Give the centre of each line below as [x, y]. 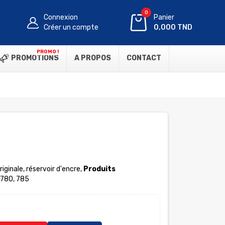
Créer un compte [71, 27]
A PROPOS [93, 58]
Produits [99, 169]
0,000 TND [173, 27]
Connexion [61, 17]
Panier [164, 17]
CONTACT [144, 58]
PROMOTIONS [34, 58]
